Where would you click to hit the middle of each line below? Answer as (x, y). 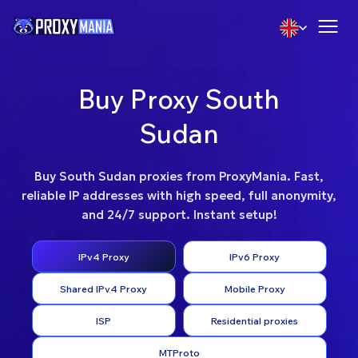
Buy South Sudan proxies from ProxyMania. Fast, (179, 176)
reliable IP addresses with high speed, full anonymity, (179, 195)
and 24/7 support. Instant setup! (179, 215)
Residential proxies (255, 320)
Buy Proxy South (179, 99)
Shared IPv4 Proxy (103, 288)
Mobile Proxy (255, 288)
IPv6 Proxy (255, 257)
